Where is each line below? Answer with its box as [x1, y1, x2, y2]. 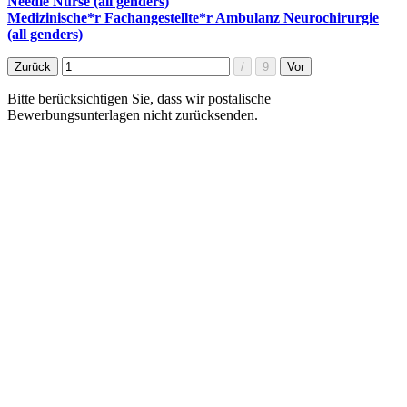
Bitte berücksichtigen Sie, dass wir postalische [7, 90, 271, 106]
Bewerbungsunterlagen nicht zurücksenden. [7, 106, 258, 123]
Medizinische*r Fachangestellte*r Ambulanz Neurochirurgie [7, 9, 379, 25]
